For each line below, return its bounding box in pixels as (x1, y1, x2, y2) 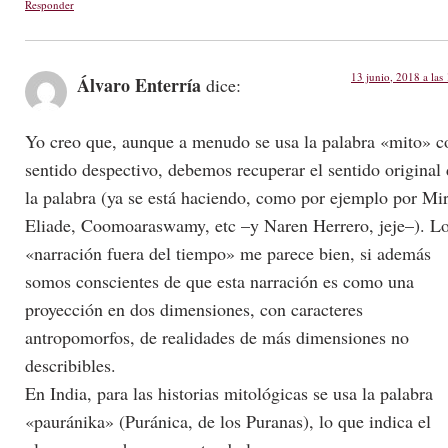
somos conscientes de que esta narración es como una (25, 269, 414, 294)
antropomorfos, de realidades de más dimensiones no (25, 325, 409, 350)
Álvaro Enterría (77, 71, 201, 98)
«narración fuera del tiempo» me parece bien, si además (25, 241, 431, 266)
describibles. (25, 353, 116, 378)
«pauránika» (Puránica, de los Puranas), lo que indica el (25, 409, 431, 434)
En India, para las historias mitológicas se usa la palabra (25, 381, 433, 406)
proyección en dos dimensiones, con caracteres (25, 297, 363, 322)
